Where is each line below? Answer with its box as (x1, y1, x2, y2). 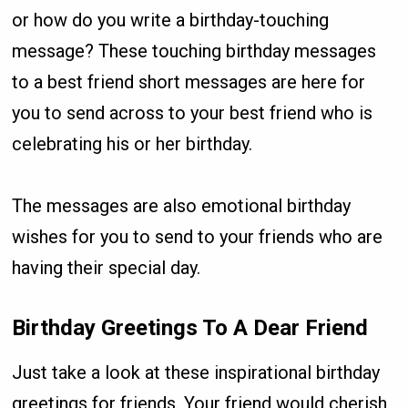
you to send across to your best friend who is (12, 101, 373, 124)
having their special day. (12, 256, 201, 279)
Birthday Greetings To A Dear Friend (12, 314, 369, 341)
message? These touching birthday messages (12, 39, 377, 62)
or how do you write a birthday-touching (12, 8, 330, 31)
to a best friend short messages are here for (12, 70, 366, 93)
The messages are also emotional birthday (12, 194, 352, 217)
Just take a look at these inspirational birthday (12, 361, 381, 383)
